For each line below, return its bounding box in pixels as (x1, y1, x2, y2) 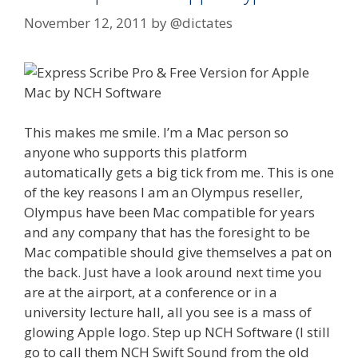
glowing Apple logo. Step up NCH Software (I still (24, 323, 330, 342)
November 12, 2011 (24, 13, 148, 32)
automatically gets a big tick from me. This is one (24, 163, 334, 182)
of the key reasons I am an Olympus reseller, (24, 183, 303, 202)
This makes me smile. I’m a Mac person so (24, 123, 288, 142)
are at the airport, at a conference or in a (24, 283, 277, 302)
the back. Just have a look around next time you (24, 263, 322, 282)
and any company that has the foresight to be (24, 223, 310, 242)
